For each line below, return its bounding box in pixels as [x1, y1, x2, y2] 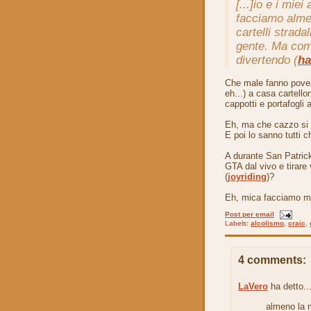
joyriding [228, 171, 267, 183]
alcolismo [251, 219, 284, 228]
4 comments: [238, 254, 306, 267]
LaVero [238, 280, 268, 292]
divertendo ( [236, 53, 298, 67]
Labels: [225, 219, 251, 228]
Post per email [225, 210, 274, 219]
